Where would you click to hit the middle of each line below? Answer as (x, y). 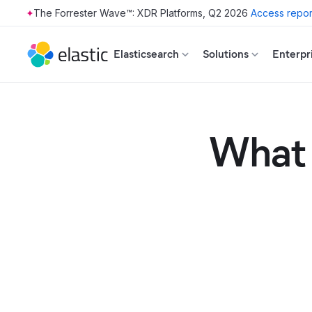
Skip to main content (56, 19)
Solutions (226, 54)
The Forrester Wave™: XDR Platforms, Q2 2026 (141, 13)
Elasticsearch (146, 54)
